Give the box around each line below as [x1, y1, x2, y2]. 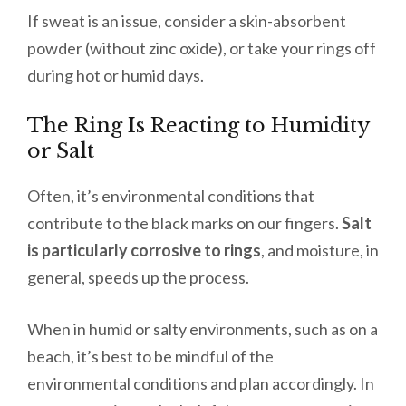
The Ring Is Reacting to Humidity [27, 113, 370, 139]
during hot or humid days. [27, 65, 207, 86]
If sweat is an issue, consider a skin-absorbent [27, 11, 346, 32]
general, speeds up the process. [27, 267, 252, 288]
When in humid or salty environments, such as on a [27, 319, 378, 340]
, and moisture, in [261, 240, 379, 261]
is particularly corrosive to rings [27, 240, 261, 261]
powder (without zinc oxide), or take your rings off [27, 38, 376, 59]
